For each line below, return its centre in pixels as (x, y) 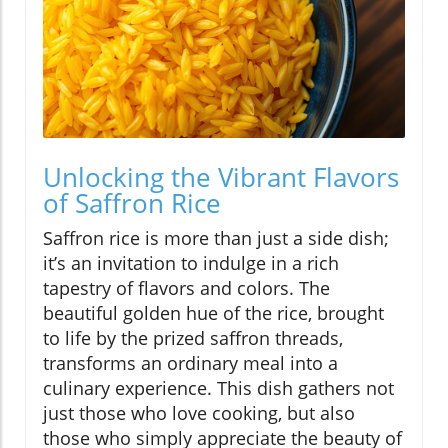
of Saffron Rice (132, 203)
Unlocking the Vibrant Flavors (221, 177)
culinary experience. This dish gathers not (218, 388)
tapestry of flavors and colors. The (186, 288)
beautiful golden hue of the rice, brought (213, 313)
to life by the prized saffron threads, (193, 338)
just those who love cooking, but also (199, 413)
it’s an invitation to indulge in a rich (191, 263)
